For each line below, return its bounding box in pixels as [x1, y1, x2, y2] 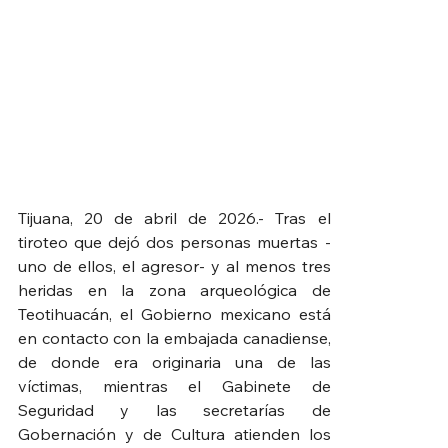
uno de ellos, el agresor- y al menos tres [18, 255, 331, 276]
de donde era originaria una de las [18, 351, 331, 372]
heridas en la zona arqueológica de [18, 279, 331, 300]
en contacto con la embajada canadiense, [18, 327, 331, 348]
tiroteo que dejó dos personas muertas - [18, 231, 331, 252]
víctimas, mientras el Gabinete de [18, 375, 331, 396]
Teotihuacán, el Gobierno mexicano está [18, 303, 331, 324]
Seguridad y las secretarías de [18, 399, 331, 420]
